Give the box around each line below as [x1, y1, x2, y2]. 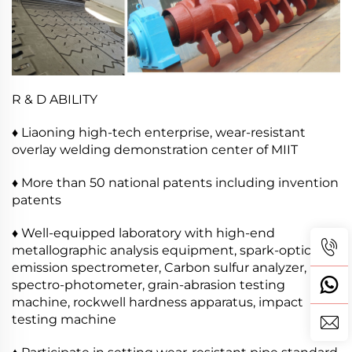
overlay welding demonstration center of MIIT [12, 141, 298, 157]
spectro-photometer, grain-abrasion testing [12, 277, 285, 292]
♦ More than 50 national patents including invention [12, 174, 339, 190]
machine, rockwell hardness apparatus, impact [12, 294, 303, 310]
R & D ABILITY [12, 91, 97, 107]
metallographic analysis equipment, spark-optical [12, 242, 321, 258]
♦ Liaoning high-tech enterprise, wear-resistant [12, 124, 306, 140]
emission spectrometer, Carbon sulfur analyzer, [12, 259, 306, 275]
